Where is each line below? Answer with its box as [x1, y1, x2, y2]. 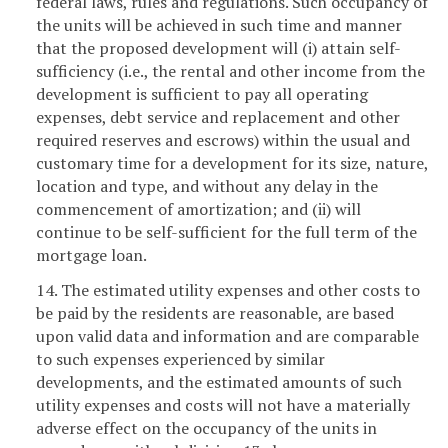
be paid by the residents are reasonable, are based [36, 302, 394, 325]
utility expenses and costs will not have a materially [36, 394, 410, 417]
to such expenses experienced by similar [36, 348, 325, 371]
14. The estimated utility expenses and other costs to [36, 279, 420, 302]
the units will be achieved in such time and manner [36, 13, 402, 36]
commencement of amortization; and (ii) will [36, 197, 361, 220]
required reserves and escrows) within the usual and [36, 128, 410, 151]
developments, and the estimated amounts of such [36, 371, 402, 394]
